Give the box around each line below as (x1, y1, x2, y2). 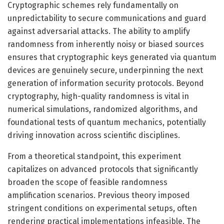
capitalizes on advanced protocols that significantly (7, 164, 198, 174)
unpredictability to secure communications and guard (7, 13, 206, 23)
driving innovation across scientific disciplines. (7, 130, 180, 140)
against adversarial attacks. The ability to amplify (7, 26, 190, 36)
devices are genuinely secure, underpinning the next (7, 65, 203, 75)
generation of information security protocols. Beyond (7, 78, 204, 88)
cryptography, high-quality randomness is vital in (7, 91, 189, 101)
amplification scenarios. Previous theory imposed (7, 190, 190, 200)
